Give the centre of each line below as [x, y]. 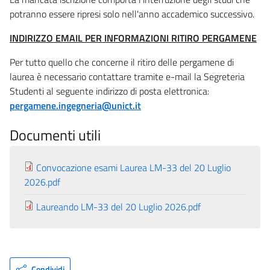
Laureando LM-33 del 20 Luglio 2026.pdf [118, 206]
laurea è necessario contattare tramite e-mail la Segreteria [127, 76]
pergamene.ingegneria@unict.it [75, 105]
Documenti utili [55, 135]
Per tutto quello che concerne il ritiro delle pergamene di [122, 62]
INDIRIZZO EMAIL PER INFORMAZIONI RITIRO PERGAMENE [133, 38]
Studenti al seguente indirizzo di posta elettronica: [109, 91]
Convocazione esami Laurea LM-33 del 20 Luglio [133, 167]
